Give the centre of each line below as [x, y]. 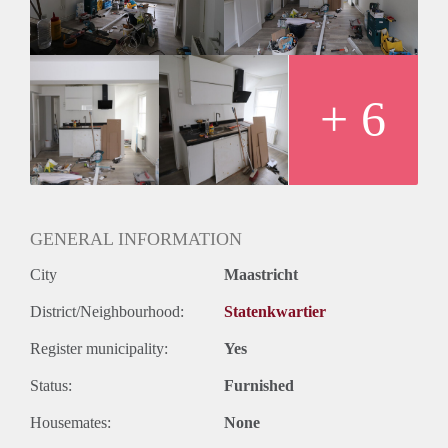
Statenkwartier [275, 311]
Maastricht [261, 274]
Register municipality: [99, 348]
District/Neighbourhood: [107, 311]
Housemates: [70, 422]
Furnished [259, 385]
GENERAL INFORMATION [136, 238]
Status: [51, 385]
